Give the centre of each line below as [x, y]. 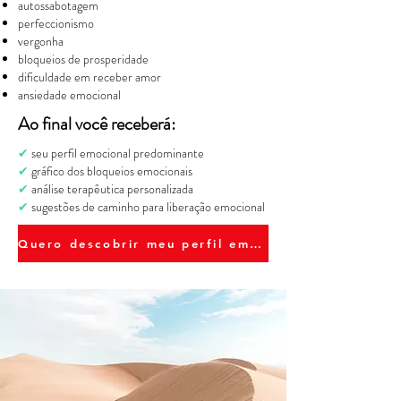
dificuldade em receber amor [90, 77]
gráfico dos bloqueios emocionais [111, 171]
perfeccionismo [56, 23]
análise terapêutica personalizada [111, 189]
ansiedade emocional [69, 95]
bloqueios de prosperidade [83, 59]
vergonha [41, 41]
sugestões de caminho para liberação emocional [147, 207]
